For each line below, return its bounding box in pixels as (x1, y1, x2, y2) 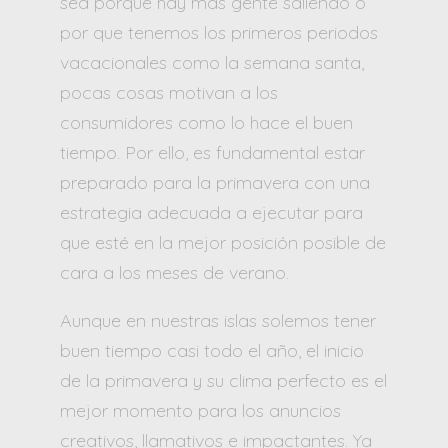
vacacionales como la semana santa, (60, 50, 364, 74)
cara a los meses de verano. (60, 260, 289, 284)
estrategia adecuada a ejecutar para (60, 200, 363, 224)
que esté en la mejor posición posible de (60, 230, 386, 254)
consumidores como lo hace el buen (60, 110, 353, 134)
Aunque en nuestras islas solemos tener (60, 308, 376, 332)
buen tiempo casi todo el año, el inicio (60, 338, 364, 362)
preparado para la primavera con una (60, 170, 370, 194)
